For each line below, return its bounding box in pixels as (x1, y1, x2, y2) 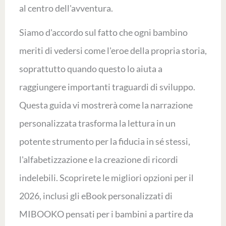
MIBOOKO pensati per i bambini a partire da (19, 208, 193, 219)
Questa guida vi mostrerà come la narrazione (19, 99, 193, 110)
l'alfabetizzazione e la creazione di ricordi (19, 154, 178, 165)
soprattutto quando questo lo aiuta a (19, 63, 162, 74)
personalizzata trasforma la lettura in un (19, 118, 176, 129)
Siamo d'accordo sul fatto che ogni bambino (19, 27, 188, 38)
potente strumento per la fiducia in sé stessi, (19, 136, 190, 147)
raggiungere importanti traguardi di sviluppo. (19, 81, 195, 92)
